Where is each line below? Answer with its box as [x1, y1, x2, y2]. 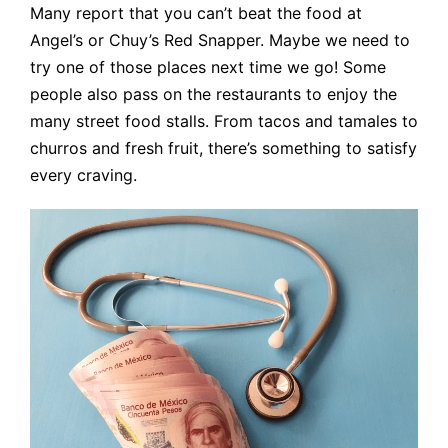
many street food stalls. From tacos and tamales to [30, 111, 418, 132]
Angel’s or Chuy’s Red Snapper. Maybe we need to [30, 30, 410, 51]
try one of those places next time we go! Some [30, 57, 386, 78]
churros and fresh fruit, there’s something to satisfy [30, 138, 417, 159]
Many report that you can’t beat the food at [30, 3, 362, 24]
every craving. [30, 165, 137, 186]
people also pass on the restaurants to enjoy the [30, 84, 397, 105]
